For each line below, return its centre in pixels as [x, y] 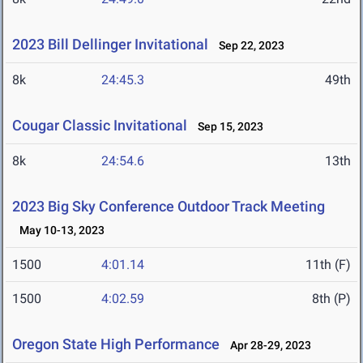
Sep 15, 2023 [227, 127]
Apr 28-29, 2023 [267, 346]
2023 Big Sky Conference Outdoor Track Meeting [169, 207]
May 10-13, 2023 [58, 231]
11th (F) [328, 265]
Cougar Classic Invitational [100, 126]
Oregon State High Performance [116, 344]
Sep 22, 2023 [248, 46]
